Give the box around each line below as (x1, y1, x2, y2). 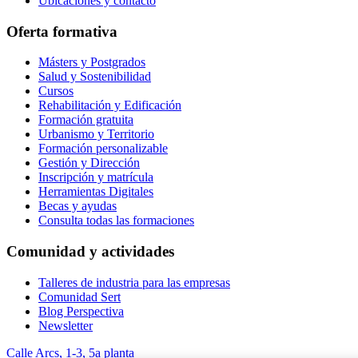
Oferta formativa (6, 22, 117, 40)
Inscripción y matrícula (38, 170, 153, 185)
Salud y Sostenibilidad (38, 70, 151, 84)
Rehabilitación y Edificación (38, 98, 181, 113)
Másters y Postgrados (38, 55, 145, 70)
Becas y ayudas (38, 199, 117, 213)
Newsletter (38, 318, 93, 332)
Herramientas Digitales (38, 185, 153, 199)
